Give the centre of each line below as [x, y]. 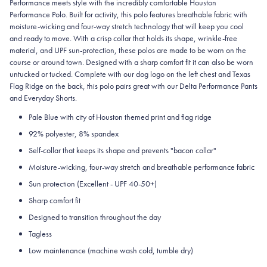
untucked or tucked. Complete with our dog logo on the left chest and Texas [130, 74]
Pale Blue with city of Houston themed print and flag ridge [120, 117]
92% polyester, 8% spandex [74, 133]
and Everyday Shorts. [43, 97]
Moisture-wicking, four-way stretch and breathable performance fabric [142, 167]
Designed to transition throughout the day [95, 217]
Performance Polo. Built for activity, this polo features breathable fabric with [128, 14]
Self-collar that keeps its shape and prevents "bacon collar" [122, 150]
